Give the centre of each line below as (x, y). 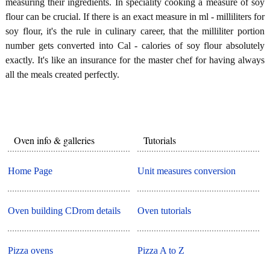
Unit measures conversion (187, 171)
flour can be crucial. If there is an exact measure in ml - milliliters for (135, 16)
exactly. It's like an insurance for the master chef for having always (135, 60)
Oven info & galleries (55, 140)
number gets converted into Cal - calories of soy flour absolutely (135, 45)
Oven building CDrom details (64, 211)
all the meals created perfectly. (62, 74)
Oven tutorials (165, 211)
